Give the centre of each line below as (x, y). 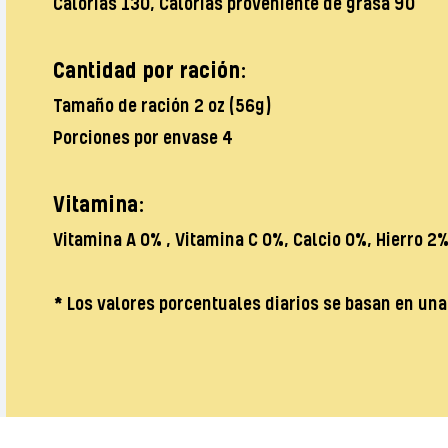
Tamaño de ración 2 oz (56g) (162, 106)
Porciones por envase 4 (142, 138)
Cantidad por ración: (149, 71)
